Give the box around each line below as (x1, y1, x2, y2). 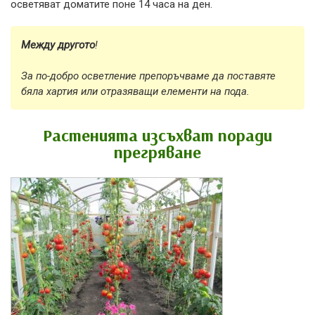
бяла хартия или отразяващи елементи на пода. (21, 84, 250, 98)
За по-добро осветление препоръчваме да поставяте (21, 69, 276, 82)
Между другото (21, 38, 95, 51)
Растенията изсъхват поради (43, 124, 272, 146)
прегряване (114, 141, 201, 162)
